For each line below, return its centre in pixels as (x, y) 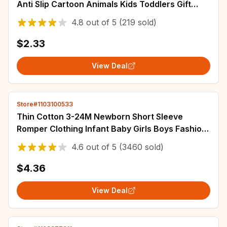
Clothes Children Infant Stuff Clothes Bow (100, 16)
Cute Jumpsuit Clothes (62, 141)
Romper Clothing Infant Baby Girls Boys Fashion (112, 129)
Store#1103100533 (45, 104)
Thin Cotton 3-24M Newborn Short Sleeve (100, 117)
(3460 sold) (140, 147)
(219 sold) (137, 22)
